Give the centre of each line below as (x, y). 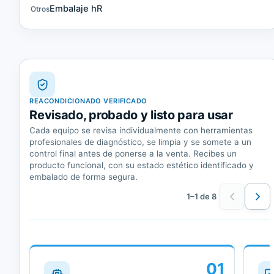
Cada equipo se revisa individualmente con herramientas (141, 131)
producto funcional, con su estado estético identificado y (142, 165)
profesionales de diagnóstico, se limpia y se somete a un (141, 142)
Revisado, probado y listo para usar (131, 115)
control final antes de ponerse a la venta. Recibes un (133, 154)
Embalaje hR (76, 9)
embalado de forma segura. (84, 177)
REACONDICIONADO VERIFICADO (88, 101)
